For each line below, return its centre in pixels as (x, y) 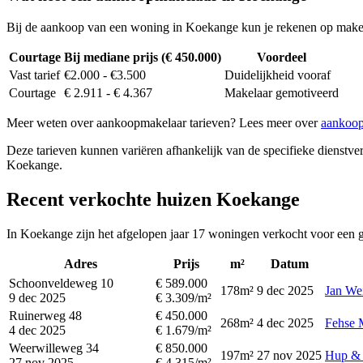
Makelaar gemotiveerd (282, 93)
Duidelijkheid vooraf (278, 75)
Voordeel (282, 57)
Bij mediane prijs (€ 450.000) (143, 57)
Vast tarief (34, 75)
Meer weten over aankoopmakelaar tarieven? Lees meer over (164, 123)
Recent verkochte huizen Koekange (153, 199)
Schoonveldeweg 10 (61, 283)
